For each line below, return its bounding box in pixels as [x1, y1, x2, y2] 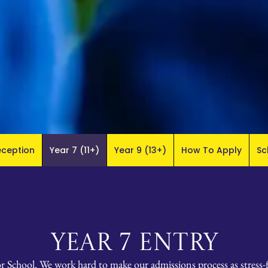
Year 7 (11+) [50, 144, 99, 156]
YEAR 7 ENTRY [50, 232, 218, 256]
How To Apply [181, 144, 242, 156]
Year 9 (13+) [114, 144, 166, 156]
